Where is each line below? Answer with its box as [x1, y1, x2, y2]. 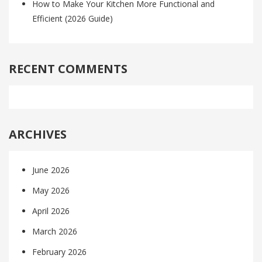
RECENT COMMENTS [9, 61, 127, 77]
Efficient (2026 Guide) [32, 13, 113, 25]
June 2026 [32, 164, 70, 176]
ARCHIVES [9, 126, 67, 143]
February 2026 [32, 246, 87, 258]
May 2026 [32, 185, 70, 196]
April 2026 [32, 205, 70, 217]
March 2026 [32, 226, 77, 237]
